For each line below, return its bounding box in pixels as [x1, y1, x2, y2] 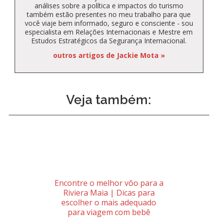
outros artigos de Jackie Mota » [53, 50, 165, 60]
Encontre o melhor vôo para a [54, 177, 163, 188]
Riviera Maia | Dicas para [63, 187, 155, 198]
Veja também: [66, 92, 152, 107]
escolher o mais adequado [61, 197, 157, 208]
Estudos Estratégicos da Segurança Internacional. [31, 36, 187, 45]
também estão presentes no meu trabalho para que [27, 9, 191, 19]
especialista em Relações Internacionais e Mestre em [25, 27, 193, 36]
